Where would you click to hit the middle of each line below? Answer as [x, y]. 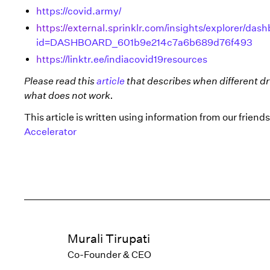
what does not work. [69, 96]
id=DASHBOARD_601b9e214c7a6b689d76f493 [144, 42]
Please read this [60, 81]
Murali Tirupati [109, 239]
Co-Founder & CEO [109, 255]
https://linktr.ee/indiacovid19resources [122, 59]
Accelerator [50, 132]
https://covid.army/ [79, 11]
